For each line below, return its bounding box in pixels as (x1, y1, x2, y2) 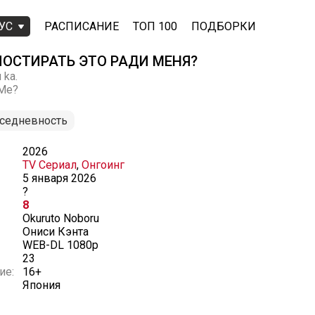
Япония (22, 278, 60, 292)
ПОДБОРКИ (191, 20, 256, 33)
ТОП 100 (133, 20, 177, 33)
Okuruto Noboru (22, 212, 99, 225)
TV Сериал (22, 158, 77, 172)
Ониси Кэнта (22, 225, 89, 238)
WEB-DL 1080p (22, 238, 98, 252)
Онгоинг (82, 158, 124, 172)
